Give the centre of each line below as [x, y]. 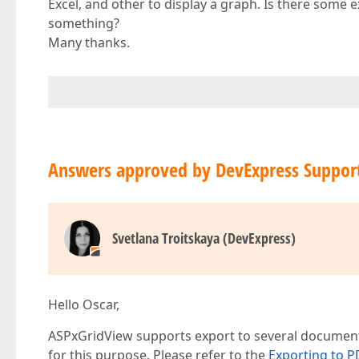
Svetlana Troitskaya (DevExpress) [204, 238]
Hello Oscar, [84, 305]
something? [84, 23]
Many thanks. [89, 42]
